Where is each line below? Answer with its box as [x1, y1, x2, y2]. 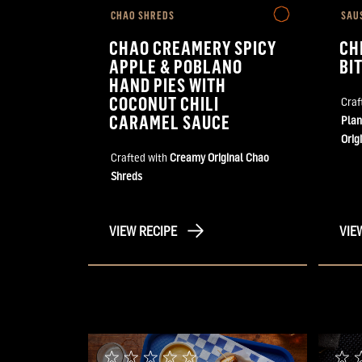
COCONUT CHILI [109, 90, 220, 115]
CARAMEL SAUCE [109, 109, 231, 133]
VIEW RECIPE [109, 222, 177, 239]
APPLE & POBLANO [109, 53, 243, 78]
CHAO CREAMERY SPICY [109, 35, 277, 59]
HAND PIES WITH [109, 72, 227, 96]
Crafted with [111, 149, 170, 164]
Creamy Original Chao [170, 149, 269, 164]
